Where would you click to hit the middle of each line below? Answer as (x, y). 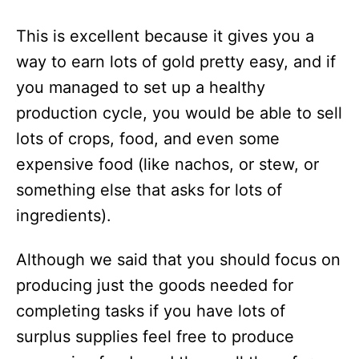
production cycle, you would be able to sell (179, 113)
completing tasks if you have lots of (151, 311)
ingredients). (64, 216)
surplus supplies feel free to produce (155, 337)
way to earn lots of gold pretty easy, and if (176, 62)
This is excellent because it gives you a (165, 36)
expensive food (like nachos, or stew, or (167, 165)
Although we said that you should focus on (178, 260)
